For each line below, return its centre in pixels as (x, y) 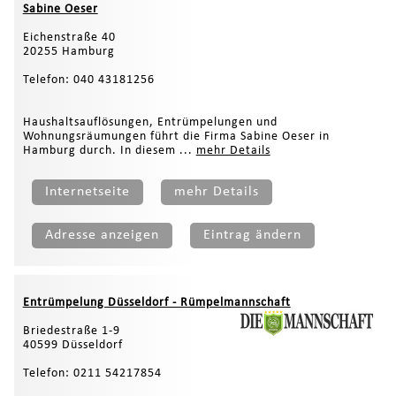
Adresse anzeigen (102, 235)
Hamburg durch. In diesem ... (109, 150)
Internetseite (87, 191)
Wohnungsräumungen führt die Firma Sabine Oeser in (176, 136)
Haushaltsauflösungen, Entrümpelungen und (150, 122)
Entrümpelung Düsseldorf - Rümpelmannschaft (156, 302)
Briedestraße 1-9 (71, 331)
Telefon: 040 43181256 (88, 80)
